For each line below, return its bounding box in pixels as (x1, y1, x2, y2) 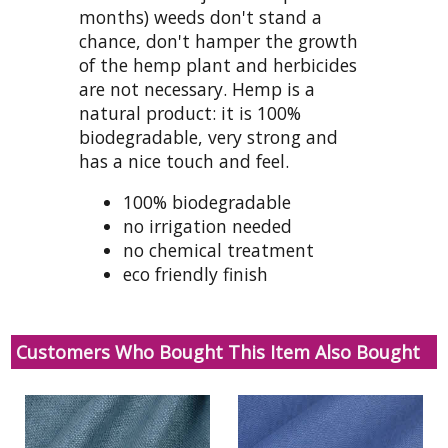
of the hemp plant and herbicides (79, 52, 357, 77)
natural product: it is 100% (79, 100, 301, 125)
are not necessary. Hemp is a (79, 76, 315, 101)
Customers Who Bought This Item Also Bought (16, 339, 420, 364)
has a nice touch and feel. (79, 148, 289, 173)
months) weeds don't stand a (79, 4, 322, 29)
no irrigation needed (123, 214, 292, 239)
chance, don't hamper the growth (79, 28, 358, 53)
